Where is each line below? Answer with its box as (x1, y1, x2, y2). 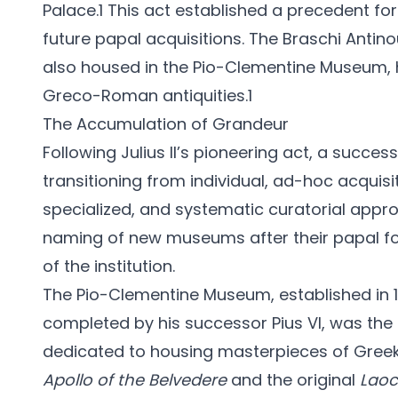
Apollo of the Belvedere (43, 369, 227, 391)
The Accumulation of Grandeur (43, 113, 289, 135)
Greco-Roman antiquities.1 (43, 84, 252, 107)
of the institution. (43, 255, 175, 277)
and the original (227, 369, 360, 391)
